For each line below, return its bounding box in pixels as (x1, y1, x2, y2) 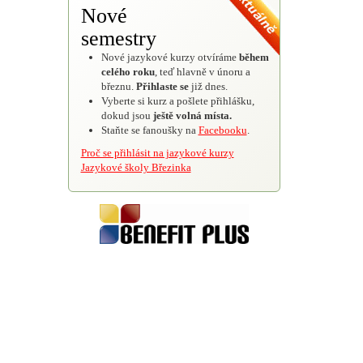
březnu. (100, 79, 136, 92)
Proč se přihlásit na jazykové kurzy (80, 146, 234, 159)
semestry (80, 26, 156, 50)
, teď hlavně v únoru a (154, 65, 250, 78)
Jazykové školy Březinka (80, 160, 191, 173)
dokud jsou (100, 109, 153, 122)
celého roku (100, 65, 155, 78)
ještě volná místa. (152, 109, 232, 122)
